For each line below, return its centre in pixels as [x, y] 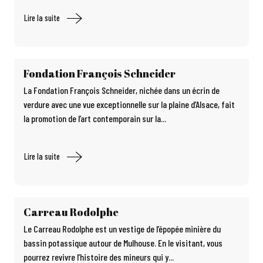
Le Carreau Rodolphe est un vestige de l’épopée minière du [122, 229]
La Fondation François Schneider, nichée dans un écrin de [122, 90]
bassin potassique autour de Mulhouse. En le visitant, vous [123, 243]
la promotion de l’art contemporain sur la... [95, 118]
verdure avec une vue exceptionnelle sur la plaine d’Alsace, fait [129, 104]
